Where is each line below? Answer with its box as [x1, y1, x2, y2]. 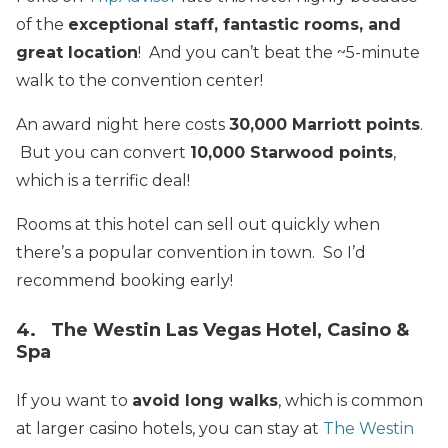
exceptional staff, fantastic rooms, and [68, 15, 401, 35]
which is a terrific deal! [16, 171, 190, 191]
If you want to [16, 391, 132, 410]
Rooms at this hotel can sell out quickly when [16, 215, 380, 235]
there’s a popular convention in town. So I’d [16, 243, 366, 263]
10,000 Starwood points [190, 143, 393, 163]
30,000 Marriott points [229, 115, 420, 135]
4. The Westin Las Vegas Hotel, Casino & [16, 319, 409, 342]
